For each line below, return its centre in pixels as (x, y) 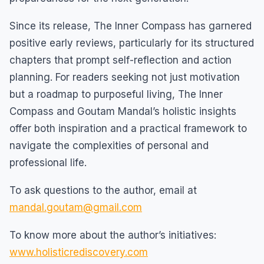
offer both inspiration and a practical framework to (128, 128)
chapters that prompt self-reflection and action (121, 60)
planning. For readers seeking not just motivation (125, 77)
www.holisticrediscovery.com (79, 252)
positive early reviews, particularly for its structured (132, 43)
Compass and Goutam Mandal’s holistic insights (123, 111)
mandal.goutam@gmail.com (76, 207)
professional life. (48, 162)
